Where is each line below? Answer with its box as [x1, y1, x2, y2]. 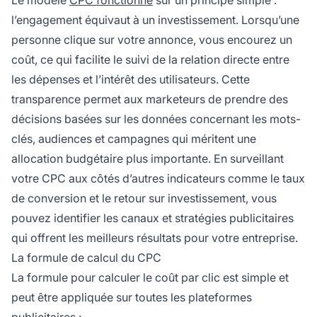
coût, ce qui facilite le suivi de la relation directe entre [11, 52, 289, 67]
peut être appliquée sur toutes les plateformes [11, 289, 252, 304]
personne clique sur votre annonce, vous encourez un [11, 32, 292, 47]
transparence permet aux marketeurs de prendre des [11, 91, 288, 106]
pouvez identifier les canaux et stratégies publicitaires [11, 210, 294, 225]
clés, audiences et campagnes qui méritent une [11, 131, 256, 146]
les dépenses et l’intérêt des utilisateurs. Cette [11, 71, 250, 86]
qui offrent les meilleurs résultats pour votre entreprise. [11, 230, 298, 245]
